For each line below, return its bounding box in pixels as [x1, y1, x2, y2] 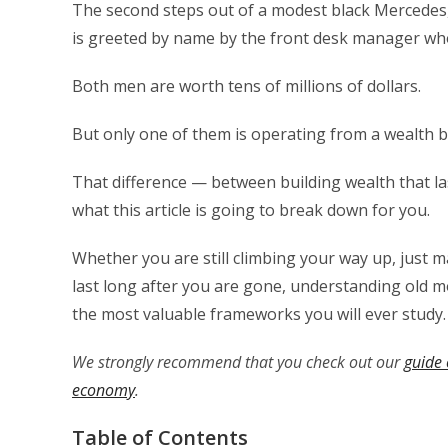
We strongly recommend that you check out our [72, 351, 404, 373]
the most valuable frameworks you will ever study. [72, 303, 446, 325]
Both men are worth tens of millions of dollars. [72, 75, 421, 97]
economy [72, 379, 135, 401]
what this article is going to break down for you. [72, 199, 430, 221]
